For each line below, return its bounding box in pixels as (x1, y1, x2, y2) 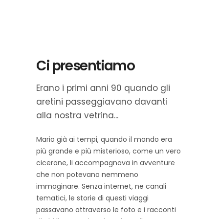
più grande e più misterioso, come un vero (36, 146, 181, 156)
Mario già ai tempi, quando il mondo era (36, 134, 172, 144)
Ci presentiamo (36, 56, 135, 75)
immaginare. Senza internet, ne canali (36, 181, 166, 191)
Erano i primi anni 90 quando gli (36, 82, 170, 94)
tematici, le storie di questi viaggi (36, 193, 149, 203)
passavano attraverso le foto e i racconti (36, 205, 176, 215)
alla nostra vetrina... (36, 109, 118, 121)
